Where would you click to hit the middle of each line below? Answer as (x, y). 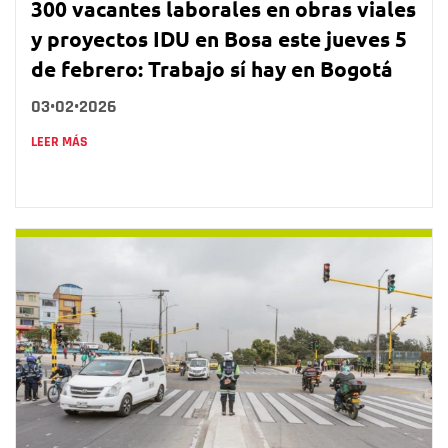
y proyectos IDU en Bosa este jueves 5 (219, 38)
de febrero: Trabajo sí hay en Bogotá (212, 68)
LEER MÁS (59, 141)
